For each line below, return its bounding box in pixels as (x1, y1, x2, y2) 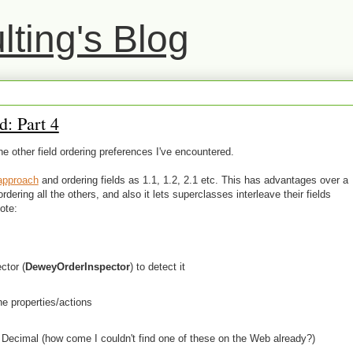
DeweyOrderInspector (25, 260, 131, 273)
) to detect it (130, 260, 186, 273)
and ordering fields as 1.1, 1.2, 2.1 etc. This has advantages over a (38, 174, 348, 186)
